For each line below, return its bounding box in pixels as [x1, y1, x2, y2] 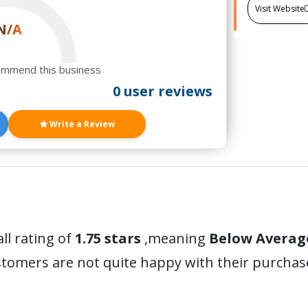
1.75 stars [71, 229, 141, 247]
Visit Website [254, 3, 305, 14]
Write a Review [47, 118, 115, 130]
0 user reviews [112, 82, 212, 100]
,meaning [141, 229, 209, 247]
